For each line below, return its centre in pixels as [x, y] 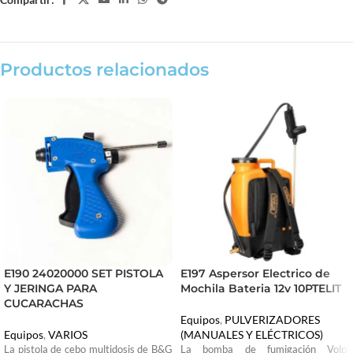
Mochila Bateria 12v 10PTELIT [261, 288]
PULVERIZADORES [272, 320]
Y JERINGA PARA [50, 288]
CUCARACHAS [44, 303]
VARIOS [68, 334]
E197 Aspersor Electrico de [255, 273]
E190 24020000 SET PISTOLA [84, 273]
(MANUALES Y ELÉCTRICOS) [252, 334]
